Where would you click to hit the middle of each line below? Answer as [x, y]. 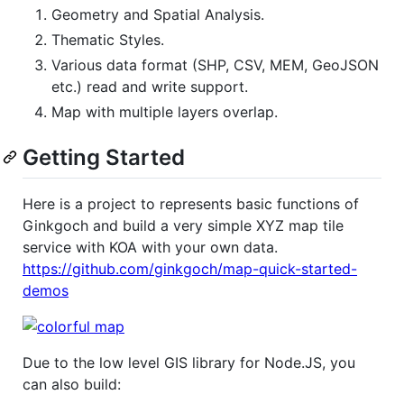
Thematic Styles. [108, 39]
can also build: [72, 385]
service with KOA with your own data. [150, 248]
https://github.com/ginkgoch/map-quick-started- [190, 269]
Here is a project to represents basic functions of [191, 204]
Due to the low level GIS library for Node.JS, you [189, 363]
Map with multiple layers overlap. [165, 111]
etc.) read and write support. [150, 86]
